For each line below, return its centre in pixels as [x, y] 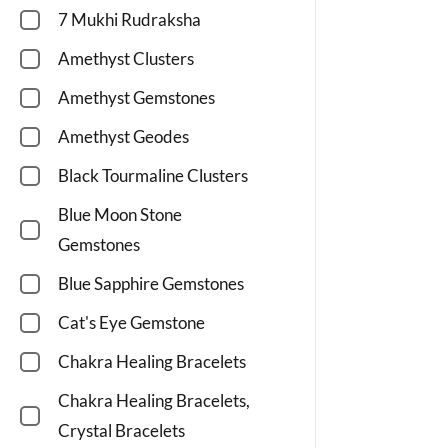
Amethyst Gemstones [136, 98]
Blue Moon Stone [120, 215]
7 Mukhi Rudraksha [129, 20]
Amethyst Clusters [126, 59]
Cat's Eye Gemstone [131, 323]
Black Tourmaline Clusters [153, 176]
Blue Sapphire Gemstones [151, 284]
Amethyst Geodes [123, 137]
